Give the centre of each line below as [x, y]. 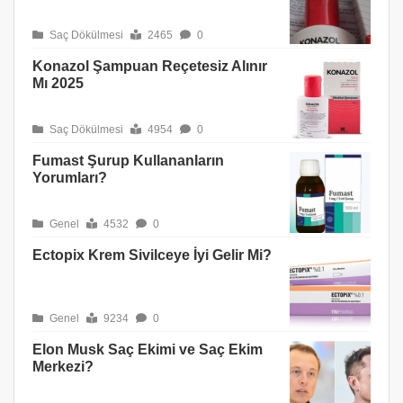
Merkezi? [63, 367]
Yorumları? [70, 178]
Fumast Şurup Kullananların [128, 161]
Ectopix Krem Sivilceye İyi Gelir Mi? [152, 255]
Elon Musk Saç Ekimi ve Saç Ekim [148, 350]
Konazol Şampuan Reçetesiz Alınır [150, 67]
